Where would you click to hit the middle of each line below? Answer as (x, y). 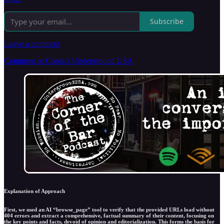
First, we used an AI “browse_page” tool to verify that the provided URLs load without (109, 209)
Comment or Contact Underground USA (68, 60)
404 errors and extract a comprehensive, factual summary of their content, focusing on (109, 215)
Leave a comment (32, 43)
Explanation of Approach (34, 191)
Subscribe (167, 21)
